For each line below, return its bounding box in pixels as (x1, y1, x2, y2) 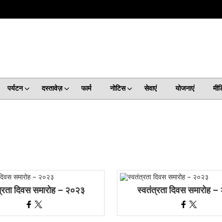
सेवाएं (144, 83, 157, 94)
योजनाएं (175, 83, 194, 94)
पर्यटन (7, 83, 23, 94)
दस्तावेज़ (41, 83, 62, 94)
